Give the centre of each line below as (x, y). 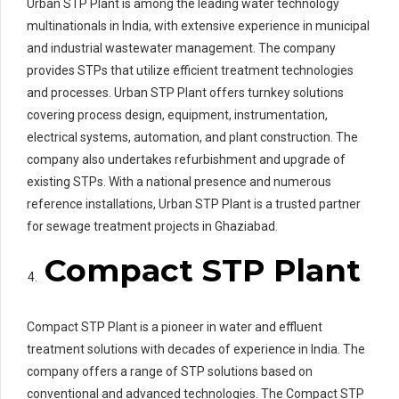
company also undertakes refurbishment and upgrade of (186, 159)
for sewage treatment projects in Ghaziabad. (152, 226)
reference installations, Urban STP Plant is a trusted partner (194, 204)
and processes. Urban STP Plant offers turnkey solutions (185, 92)
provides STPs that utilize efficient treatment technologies (190, 70)
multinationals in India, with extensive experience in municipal (198, 25)
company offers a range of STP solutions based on (170, 371)
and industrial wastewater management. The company (181, 48)
